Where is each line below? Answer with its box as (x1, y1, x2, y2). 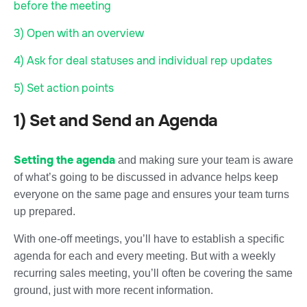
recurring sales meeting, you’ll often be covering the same (14, 267, 293, 279)
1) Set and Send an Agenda (14, 110, 218, 131)
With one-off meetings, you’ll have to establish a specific (14, 232, 284, 245)
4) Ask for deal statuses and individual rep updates (14, 53, 272, 68)
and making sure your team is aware (115, 153, 293, 166)
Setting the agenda (14, 152, 115, 167)
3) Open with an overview (14, 25, 144, 40)
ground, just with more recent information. (14, 284, 213, 296)
